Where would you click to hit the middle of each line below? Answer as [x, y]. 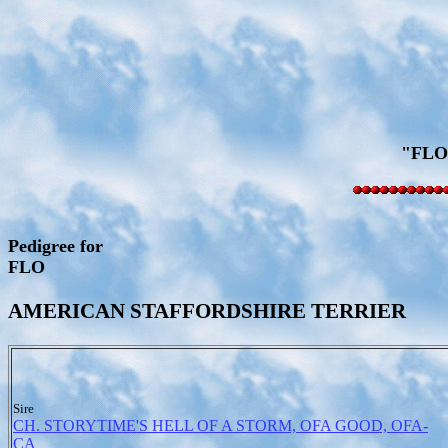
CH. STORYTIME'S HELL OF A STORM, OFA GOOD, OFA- [220, 425]
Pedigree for [55, 245]
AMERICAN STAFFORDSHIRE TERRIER [207, 310]
